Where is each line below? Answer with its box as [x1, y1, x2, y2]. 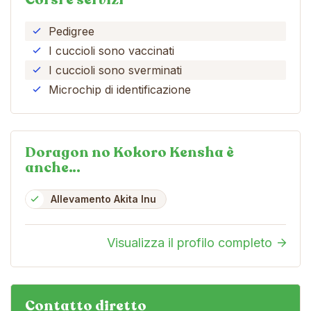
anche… [25, 158, 81, 177]
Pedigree [49, 24, 94, 38]
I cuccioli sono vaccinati [49, 43, 174, 58]
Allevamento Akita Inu [51, 192, 156, 205]
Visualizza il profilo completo [107, 235, 272, 250]
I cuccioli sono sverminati [49, 62, 182, 77]
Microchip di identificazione [49, 82, 191, 96]
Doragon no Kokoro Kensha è [25, 142, 234, 162]
